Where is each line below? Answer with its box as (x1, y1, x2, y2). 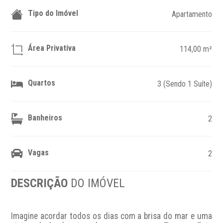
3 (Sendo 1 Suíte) (157, 79, 212, 89)
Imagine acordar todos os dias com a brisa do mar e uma (11, 211, 212, 221)
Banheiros (28, 112, 63, 122)
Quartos (28, 78, 56, 88)
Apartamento (171, 9, 212, 19)
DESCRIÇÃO (11, 176, 71, 190)
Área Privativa (28, 43, 76, 53)
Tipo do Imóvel (28, 8, 79, 18)
